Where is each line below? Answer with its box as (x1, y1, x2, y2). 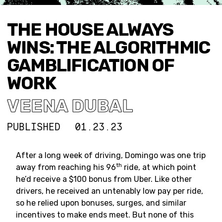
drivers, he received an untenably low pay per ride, (16, 186, 203, 196)
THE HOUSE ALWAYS (7, 19, 173, 40)
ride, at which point (122, 163, 196, 172)
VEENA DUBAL (7, 95, 133, 116)
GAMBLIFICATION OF (7, 55, 174, 76)
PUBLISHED (7, 121, 60, 133)
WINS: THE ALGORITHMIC (7, 37, 210, 58)
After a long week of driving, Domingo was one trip (16, 151, 206, 160)
